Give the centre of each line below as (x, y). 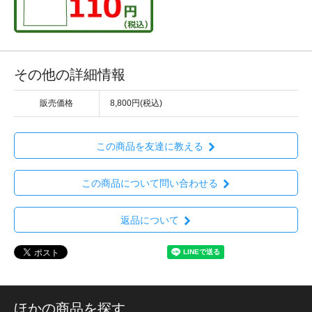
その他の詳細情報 (70, 75)
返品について (149, 220)
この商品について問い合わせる (149, 183)
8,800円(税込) (136, 103)
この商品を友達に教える (149, 146)
